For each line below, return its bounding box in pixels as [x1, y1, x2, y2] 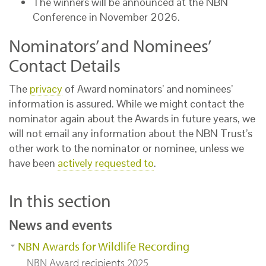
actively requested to [58, 156, 154, 170]
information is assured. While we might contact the [9, 97, 244, 111]
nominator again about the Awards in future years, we [9, 112, 255, 126]
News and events [9, 216, 112, 234]
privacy [30, 82, 62, 96]
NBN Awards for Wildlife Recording [18, 239, 189, 254]
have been [9, 156, 58, 170]
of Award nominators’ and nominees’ [62, 82, 233, 96]
